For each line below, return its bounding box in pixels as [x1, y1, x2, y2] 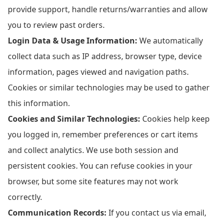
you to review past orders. [8, 20, 105, 30]
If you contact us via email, [107, 207, 206, 218]
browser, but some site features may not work [8, 176, 178, 187]
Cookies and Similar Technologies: [8, 113, 140, 124]
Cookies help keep [140, 113, 210, 124]
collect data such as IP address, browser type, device [8, 51, 202, 62]
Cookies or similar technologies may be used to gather [8, 82, 210, 93]
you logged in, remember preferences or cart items [8, 129, 198, 140]
